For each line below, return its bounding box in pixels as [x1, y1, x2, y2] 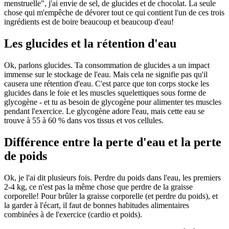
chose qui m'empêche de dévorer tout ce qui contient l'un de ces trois [4, 8, 224, 17]
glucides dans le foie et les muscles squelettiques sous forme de [4, 88, 206, 97]
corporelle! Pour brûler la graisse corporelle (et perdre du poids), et [4, 191, 218, 200]
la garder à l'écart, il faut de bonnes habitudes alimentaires [4, 200, 189, 210]
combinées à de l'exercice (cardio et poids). [4, 210, 142, 219]
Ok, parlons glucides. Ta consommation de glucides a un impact [4, 60, 210, 70]
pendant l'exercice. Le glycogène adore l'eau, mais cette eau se [4, 106, 204, 116]
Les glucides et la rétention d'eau [4, 36, 176, 50]
